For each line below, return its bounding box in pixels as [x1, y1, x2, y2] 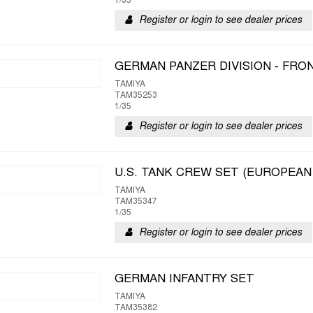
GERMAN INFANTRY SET [115, 274, 254, 285]
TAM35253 [115, 92, 157, 100]
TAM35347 [115, 198, 156, 206]
